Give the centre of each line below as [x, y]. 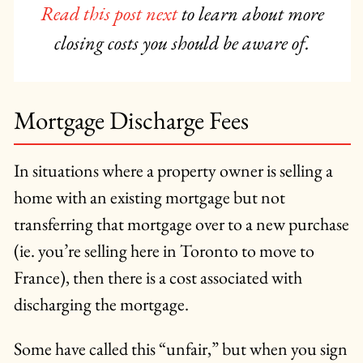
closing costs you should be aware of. [182, 43]
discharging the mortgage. [101, 305]
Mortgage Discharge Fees [131, 121]
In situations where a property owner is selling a [173, 171]
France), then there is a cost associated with [158, 278]
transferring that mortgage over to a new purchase [181, 224]
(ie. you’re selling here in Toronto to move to [164, 251]
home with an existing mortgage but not [149, 198]
